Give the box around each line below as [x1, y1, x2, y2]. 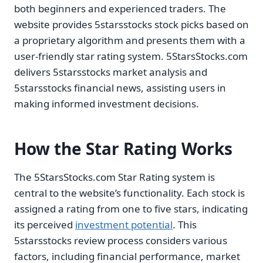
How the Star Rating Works [14, 137, 232, 160]
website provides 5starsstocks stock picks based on [14, 18, 249, 32]
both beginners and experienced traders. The [14, 2, 226, 16]
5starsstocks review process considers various [14, 234, 227, 248]
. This [173, 218, 197, 232]
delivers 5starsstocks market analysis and [14, 65, 207, 79]
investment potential [75, 218, 173, 232]
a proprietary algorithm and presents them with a [14, 33, 245, 48]
